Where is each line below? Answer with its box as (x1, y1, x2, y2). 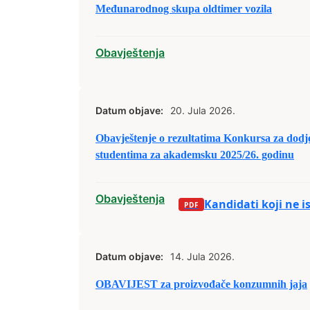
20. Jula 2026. (170, 104, 235, 116)
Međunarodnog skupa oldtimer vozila (95, 3, 272, 15)
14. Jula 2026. (170, 250, 235, 262)
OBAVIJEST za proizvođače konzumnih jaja (95, 278, 307, 290)
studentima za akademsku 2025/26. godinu (95, 149, 294, 161)
